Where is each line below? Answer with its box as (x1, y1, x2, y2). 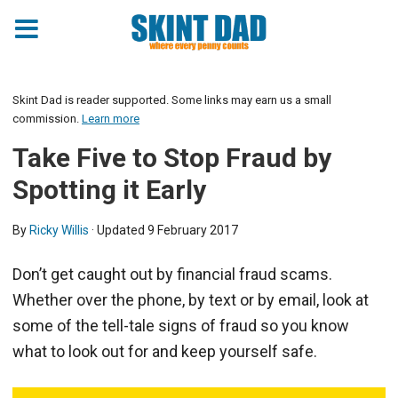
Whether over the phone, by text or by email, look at (12, 291, 369, 309)
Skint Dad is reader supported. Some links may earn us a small (12, 93, 331, 107)
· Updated (89, 223, 147, 237)
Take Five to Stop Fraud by (12, 142, 331, 173)
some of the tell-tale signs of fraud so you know (12, 316, 349, 335)
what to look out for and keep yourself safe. (12, 342, 317, 361)
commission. (12, 112, 82, 125)
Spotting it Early (12, 174, 206, 205)
